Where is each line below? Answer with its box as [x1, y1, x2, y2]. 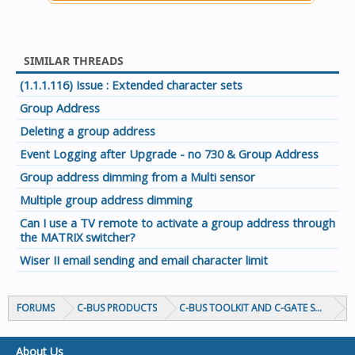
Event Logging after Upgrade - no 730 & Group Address [20, 146, 319, 162]
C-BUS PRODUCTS [77, 301, 157, 315]
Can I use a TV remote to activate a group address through [20, 215, 335, 231]
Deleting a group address [20, 123, 155, 139]
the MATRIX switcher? [20, 229, 136, 245]
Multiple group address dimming [20, 192, 193, 208]
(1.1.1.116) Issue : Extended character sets [20, 77, 242, 93]
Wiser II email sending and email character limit [20, 252, 268, 268]
